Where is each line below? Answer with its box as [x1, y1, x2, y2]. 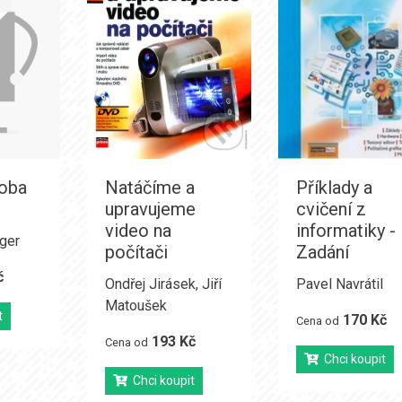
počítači [104, 241, 168, 263]
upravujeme [104, 198, 196, 220]
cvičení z [296, 198, 367, 220]
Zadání [296, 241, 350, 263]
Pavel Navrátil [296, 275, 384, 293]
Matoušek [104, 297, 167, 314]
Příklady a [296, 177, 373, 198]
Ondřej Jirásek [104, 275, 196, 293]
